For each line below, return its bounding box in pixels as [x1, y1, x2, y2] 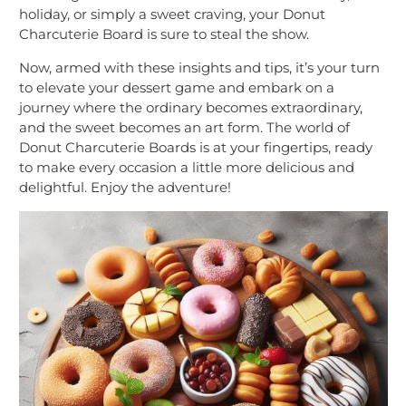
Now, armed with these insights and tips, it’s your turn [19, 59, 380, 77]
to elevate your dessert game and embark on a [19, 79, 334, 97]
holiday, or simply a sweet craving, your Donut [19, 5, 325, 24]
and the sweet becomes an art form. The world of [19, 119, 350, 137]
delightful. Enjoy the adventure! [19, 179, 231, 197]
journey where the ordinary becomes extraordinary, [19, 99, 362, 117]
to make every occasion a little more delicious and [19, 159, 354, 177]
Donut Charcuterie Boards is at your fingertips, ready [19, 139, 372, 157]
